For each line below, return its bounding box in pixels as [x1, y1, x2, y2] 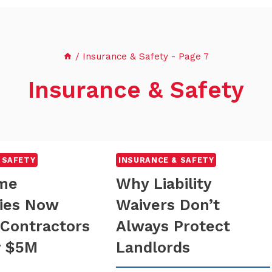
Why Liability [116, 174, 212, 192]
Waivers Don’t [116, 195, 220, 214]
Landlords [116, 238, 191, 256]
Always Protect [116, 217, 231, 235]
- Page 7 [168, 51, 209, 63]
